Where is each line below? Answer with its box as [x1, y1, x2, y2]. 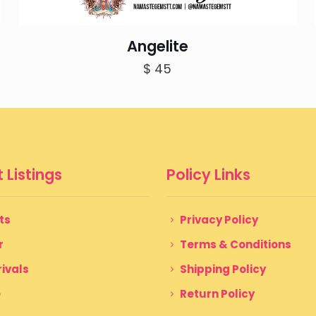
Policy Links [166, 164, 250, 185]
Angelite [126, 35, 188, 56]
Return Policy [180, 286, 255, 301]
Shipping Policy [180, 261, 266, 276]
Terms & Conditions [180, 236, 291, 252]
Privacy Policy [180, 212, 258, 227]
